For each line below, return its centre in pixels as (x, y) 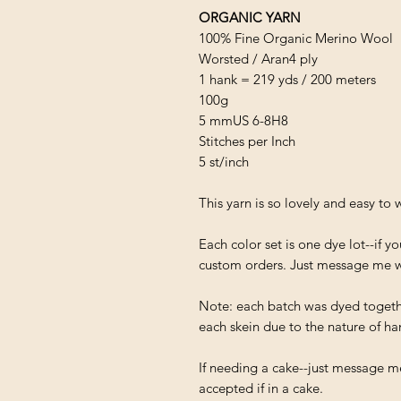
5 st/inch (224, 161)
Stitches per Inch (247, 141)
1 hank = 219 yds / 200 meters (287, 79)
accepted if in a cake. (263, 388)
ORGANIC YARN (250, 17)
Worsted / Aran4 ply (258, 58)
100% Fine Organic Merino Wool (296, 38)
